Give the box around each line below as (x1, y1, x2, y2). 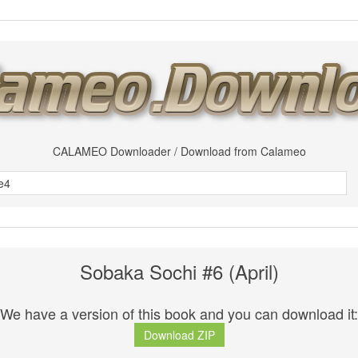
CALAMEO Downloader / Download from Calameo (52, 143, 306, 159)
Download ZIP (143, 327, 215, 344)
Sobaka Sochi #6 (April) (79, 257, 279, 285)
